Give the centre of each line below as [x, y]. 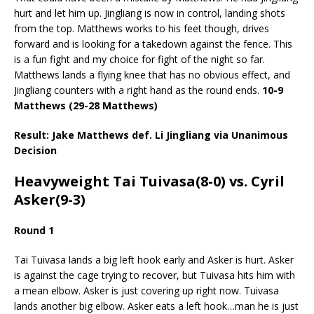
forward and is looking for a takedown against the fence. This [153, 43]
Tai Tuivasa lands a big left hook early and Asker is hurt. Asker [154, 259]
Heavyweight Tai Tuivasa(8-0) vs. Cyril [149, 181]
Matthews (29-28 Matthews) [86, 105]
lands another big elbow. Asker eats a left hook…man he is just [156, 306]
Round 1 [34, 230]
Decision [37, 150]
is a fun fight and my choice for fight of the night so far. [139, 59]
